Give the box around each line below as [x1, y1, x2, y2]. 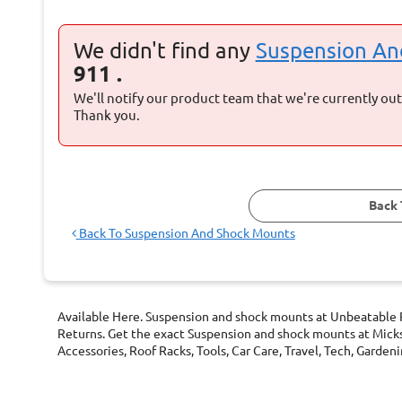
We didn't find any [73, 39, 256, 64]
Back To [75, 226, 125, 241]
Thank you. [73, 108, 140, 124]
